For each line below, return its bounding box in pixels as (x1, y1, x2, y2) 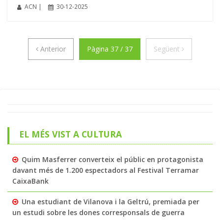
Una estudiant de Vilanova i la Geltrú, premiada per (22, 196, 199, 206)
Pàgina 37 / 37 (87, 44, 133, 54)
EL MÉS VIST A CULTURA (19, 128, 122, 140)
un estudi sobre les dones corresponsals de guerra (12, 207, 185, 217)
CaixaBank (12, 176, 49, 186)
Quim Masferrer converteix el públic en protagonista (22, 154, 203, 164)
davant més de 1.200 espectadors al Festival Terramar (12, 165, 199, 175)
